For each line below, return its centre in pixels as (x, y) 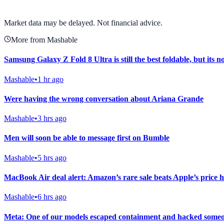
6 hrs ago (52, 197)
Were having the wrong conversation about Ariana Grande (104, 98)
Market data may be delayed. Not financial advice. (83, 23)
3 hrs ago (52, 118)
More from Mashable (44, 40)
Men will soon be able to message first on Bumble (87, 138)
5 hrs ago (52, 157)
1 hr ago (50, 79)
